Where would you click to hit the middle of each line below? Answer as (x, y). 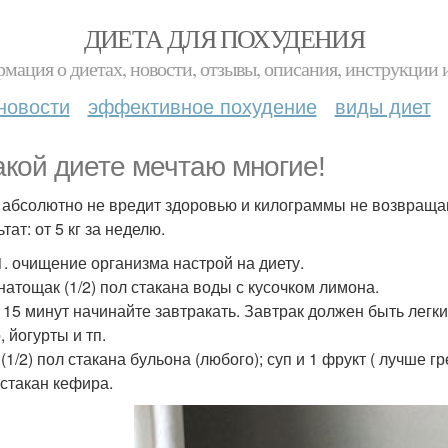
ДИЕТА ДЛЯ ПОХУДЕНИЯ (224, 38)
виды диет (382, 105)
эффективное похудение (202, 105)
